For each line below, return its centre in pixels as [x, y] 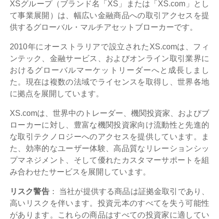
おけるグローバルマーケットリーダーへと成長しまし [109, 70]
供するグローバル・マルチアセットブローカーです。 [104, 27]
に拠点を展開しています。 [57, 93]
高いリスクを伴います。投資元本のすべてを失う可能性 [109, 203]
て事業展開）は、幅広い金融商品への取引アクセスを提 [109, 15]
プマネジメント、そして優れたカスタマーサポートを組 [109, 160]
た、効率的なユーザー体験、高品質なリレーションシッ [109, 148]
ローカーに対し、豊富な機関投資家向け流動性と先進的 [109, 125]
